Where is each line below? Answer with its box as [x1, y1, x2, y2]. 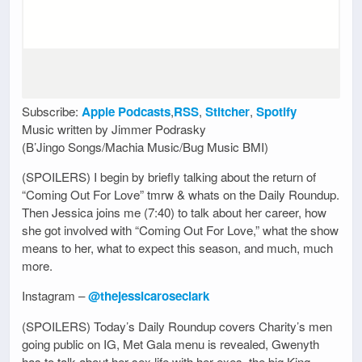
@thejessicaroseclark [88, 287, 209, 305]
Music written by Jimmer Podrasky [22, 120, 206, 137]
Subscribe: [22, 102, 82, 120]
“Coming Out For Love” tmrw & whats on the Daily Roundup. [22, 186, 339, 204]
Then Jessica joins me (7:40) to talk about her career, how [22, 204, 326, 221]
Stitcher [205, 102, 250, 120]
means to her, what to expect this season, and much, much [22, 239, 333, 257]
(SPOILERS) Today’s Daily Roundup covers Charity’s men [22, 317, 332, 335]
